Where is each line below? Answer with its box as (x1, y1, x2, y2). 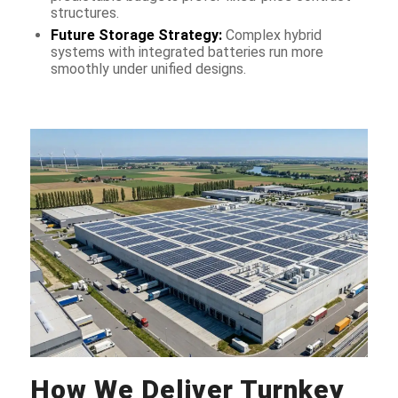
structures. (50, 4, 119, 21)
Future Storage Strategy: (50, 26, 222, 44)
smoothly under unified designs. (50, 60, 246, 77)
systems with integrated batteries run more (50, 43, 323, 60)
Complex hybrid (221, 26, 322, 44)
